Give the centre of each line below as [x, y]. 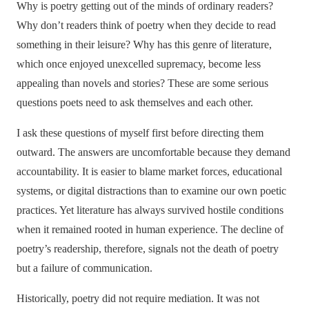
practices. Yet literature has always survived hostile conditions [150, 210]
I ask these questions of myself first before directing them [140, 133]
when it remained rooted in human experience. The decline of [150, 230]
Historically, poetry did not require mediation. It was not [138, 299]
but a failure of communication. [84, 268]
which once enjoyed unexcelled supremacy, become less [139, 64]
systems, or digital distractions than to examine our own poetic [151, 191]
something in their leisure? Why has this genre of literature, [144, 45]
